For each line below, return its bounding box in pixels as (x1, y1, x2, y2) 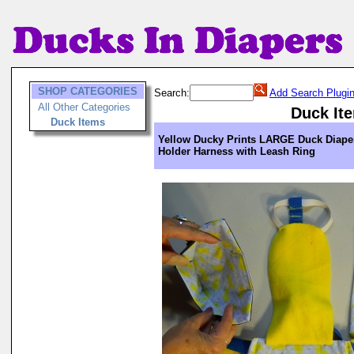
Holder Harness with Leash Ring (158, 145, 315, 157)
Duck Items (51, 116, 105, 128)
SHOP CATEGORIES (38, 85, 137, 97)
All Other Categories (38, 101, 130, 113)
